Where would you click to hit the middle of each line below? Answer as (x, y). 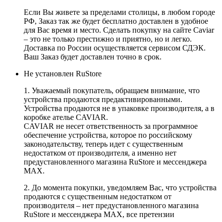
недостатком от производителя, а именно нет (100, 153)
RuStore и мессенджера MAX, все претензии (99, 214)
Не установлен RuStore (63, 73)
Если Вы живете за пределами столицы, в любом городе (119, 12)
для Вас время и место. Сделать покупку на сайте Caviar (119, 30)
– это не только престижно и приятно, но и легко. (108, 39)
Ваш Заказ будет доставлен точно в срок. (93, 56)
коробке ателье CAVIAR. (66, 117)
